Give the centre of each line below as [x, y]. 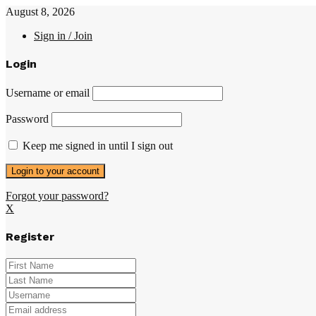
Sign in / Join [63, 36]
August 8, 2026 [40, 12]
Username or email [48, 92]
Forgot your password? [57, 195]
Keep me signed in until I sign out [96, 145]
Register [30, 236]
